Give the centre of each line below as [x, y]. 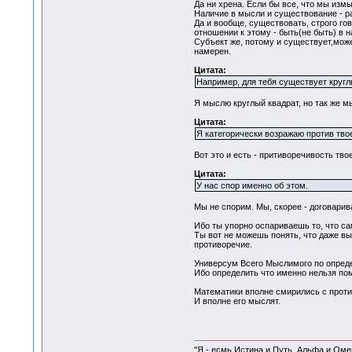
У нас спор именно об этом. [252, 186]
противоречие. [223, 245]
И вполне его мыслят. [237, 301]
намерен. [212, 51]
